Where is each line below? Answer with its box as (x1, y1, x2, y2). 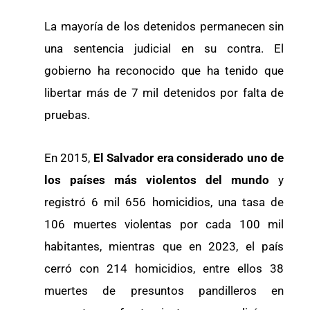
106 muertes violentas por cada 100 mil (44, 217, 284, 232)
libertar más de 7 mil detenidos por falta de (44, 86, 284, 100)
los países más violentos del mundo (44, 173, 269, 188)
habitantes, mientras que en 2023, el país (44, 239, 284, 254)
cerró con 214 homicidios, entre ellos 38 (44, 262, 284, 276)
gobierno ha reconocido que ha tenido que (44, 64, 284, 78)
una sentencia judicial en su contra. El (44, 42, 284, 56)
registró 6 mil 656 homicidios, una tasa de (44, 195, 284, 210)
